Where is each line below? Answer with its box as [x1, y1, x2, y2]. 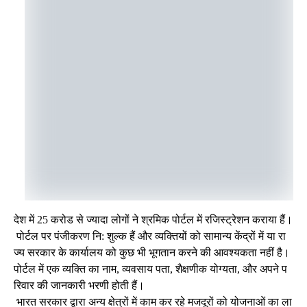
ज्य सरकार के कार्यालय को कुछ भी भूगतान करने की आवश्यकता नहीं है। [14, 246, 290, 258]
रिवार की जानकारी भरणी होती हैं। [14, 279, 145, 291]
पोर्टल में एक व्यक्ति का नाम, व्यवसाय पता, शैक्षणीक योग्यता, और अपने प [14, 262, 287, 275]
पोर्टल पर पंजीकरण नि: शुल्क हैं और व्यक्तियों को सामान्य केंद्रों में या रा [14, 230, 286, 242]
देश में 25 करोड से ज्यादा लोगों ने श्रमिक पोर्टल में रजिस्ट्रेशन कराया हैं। [14, 213, 293, 225]
